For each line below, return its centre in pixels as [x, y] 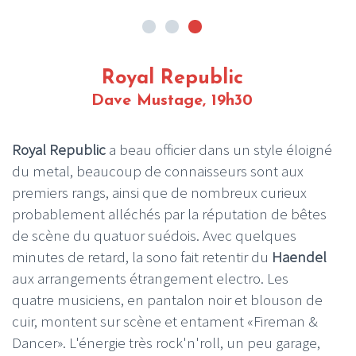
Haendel [299, 257]
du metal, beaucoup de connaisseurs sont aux [158, 171]
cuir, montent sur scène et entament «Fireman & [165, 321]
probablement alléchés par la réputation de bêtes [169, 214]
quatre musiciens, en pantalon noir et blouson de [167, 300]
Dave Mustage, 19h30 [172, 101]
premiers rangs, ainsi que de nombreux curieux [159, 193]
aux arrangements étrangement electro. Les [150, 279]
